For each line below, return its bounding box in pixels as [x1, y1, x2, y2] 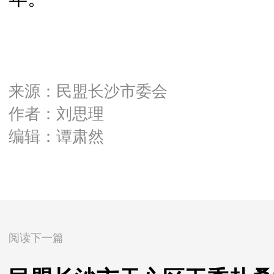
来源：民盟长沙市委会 [8, 83, 168, 100]
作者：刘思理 [8, 105, 104, 123]
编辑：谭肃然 [8, 128, 104, 146]
